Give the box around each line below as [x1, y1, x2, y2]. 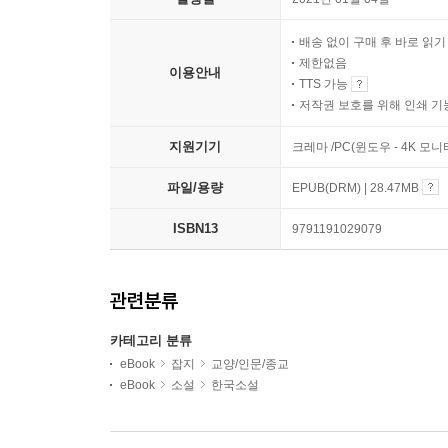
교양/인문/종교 [211, 356, 289, 371]
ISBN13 [172, 220, 218, 236]
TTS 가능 [299, 76, 351, 91]
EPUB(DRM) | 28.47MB [292, 180, 422, 195]
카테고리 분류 [110, 332, 192, 348]
